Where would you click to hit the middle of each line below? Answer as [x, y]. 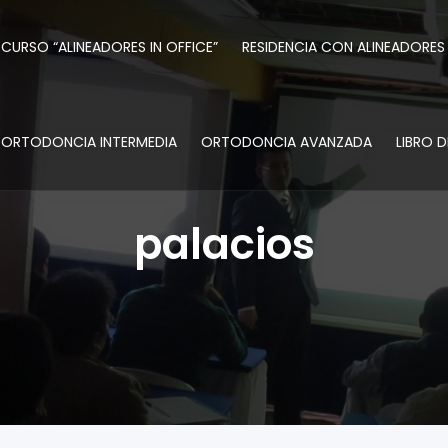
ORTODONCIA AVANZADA [286, 142]
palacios [224, 244]
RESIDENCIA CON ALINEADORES [343, 47]
